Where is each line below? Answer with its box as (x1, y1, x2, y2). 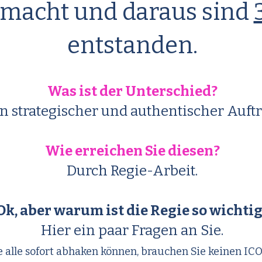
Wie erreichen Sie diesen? (44, 143, 220, 159)
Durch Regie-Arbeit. (67, 163, 198, 179)
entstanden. (67, 32, 198, 60)
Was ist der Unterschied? (47, 83, 218, 99)
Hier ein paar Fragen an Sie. (41, 222, 223, 239)
